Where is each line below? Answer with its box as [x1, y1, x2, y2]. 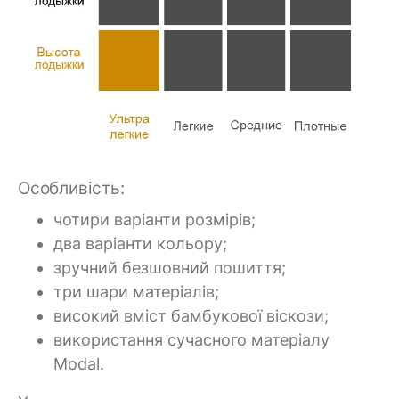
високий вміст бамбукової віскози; [53, 305, 329, 325]
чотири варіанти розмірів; [53, 209, 256, 229]
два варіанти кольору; [53, 233, 227, 253]
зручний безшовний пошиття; [53, 257, 286, 277]
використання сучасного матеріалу [53, 330, 330, 349]
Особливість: [18, 177, 125, 199]
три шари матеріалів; [53, 281, 219, 301]
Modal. [53, 354, 104, 373]
